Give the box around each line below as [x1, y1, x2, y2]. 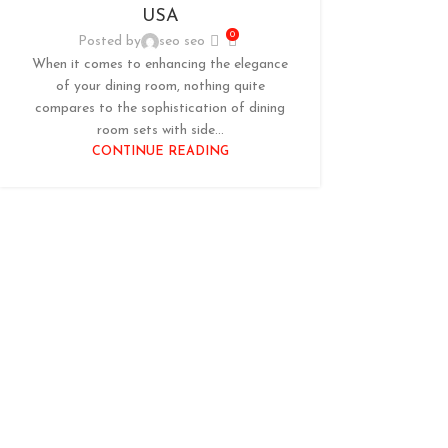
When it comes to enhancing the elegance [32, 56, 289, 72]
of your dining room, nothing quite [55, 78, 265, 94]
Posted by [78, 33, 142, 49]
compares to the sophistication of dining [35, 100, 286, 116]
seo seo [159, 33, 206, 49]
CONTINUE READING [91, 145, 229, 158]
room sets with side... [96, 122, 224, 138]
